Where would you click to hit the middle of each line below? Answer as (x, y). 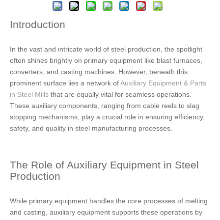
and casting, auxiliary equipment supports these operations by (106, 212)
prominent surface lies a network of (65, 83)
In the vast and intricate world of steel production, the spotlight (106, 49)
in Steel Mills (29, 94)
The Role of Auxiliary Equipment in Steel (104, 165)
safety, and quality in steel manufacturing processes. (91, 128)
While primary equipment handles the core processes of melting (109, 201)
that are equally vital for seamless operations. (120, 94)
